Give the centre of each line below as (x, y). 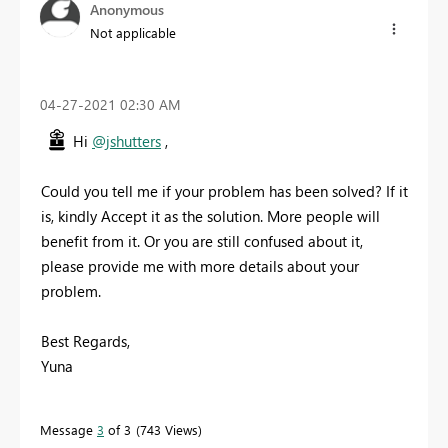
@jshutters (126, 140)
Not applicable (133, 33)
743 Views (169, 429)
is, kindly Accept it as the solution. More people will (210, 215)
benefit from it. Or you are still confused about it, (202, 240)
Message (68, 429)
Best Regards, (85, 340)
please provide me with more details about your (200, 265)
